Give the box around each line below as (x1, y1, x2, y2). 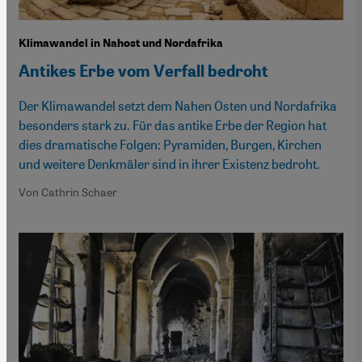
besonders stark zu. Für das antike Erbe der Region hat (19, 116, 326, 133)
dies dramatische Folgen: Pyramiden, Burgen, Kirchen (19, 135, 322, 153)
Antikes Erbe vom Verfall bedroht (19, 61, 268, 81)
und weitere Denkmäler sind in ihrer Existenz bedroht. (19, 154, 320, 172)
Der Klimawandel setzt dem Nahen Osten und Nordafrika (19, 96, 337, 114)
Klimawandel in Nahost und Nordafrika (19, 36, 223, 50)
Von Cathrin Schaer (19, 183, 117, 199)
